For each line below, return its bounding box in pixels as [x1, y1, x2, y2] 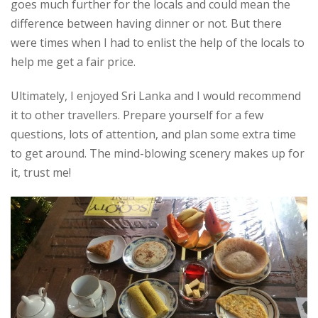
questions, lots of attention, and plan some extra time [11, 126, 296, 142]
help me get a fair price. [11, 53, 136, 70]
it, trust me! [11, 164, 71, 180]
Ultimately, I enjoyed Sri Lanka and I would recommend [11, 87, 301, 104]
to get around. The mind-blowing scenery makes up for [11, 145, 305, 161]
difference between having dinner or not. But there [11, 15, 282, 31]
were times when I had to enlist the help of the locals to [11, 34, 305, 50]
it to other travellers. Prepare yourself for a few [11, 106, 263, 123]
